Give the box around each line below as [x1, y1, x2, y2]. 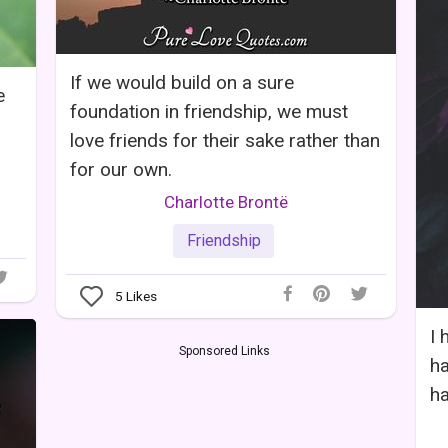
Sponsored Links [179, 343, 270, 358]
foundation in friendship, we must [70, 100, 348, 123]
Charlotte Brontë [164, 192, 288, 212]
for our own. [70, 158, 172, 181]
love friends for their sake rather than [70, 129, 380, 152]
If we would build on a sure [70, 71, 294, 94]
